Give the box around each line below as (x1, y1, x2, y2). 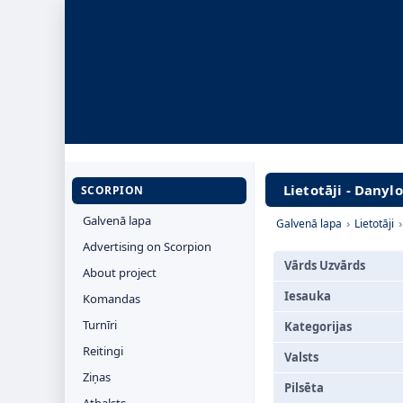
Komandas (83, 291, 140, 307)
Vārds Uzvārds (284, 257, 365, 273)
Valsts (284, 349, 318, 365)
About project (83, 264, 157, 281)
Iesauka (284, 288, 331, 304)
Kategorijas (284, 318, 352, 335)
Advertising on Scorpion (83, 238, 211, 255)
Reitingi (83, 343, 123, 359)
